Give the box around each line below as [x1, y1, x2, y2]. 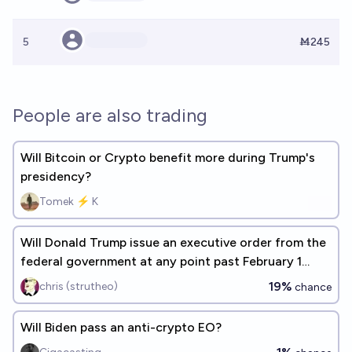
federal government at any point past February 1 [20, 254, 302, 269]
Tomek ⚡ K [39, 195, 98, 208]
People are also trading [13, 104, 207, 126]
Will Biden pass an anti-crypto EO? [20, 320, 222, 335]
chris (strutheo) [39, 280, 118, 293]
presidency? [20, 169, 91, 184]
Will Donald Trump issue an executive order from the [20, 235, 326, 250]
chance [292, 280, 332, 294]
